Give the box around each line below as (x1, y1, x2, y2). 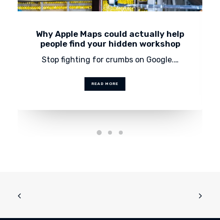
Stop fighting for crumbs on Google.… (41, 55, 179, 64)
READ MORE (91, 82, 119, 86)
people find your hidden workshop (40, 39, 180, 49)
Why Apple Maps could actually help (36, 29, 184, 39)
